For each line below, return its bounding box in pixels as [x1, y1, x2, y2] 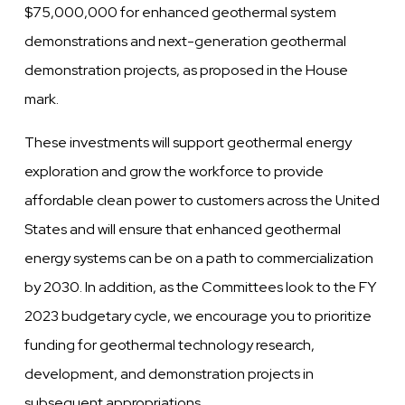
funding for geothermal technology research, [24, 335, 316, 355]
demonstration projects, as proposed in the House [24, 61, 349, 80]
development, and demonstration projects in [24, 364, 315, 384]
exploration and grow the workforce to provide [24, 162, 325, 182]
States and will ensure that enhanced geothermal [24, 220, 342, 240]
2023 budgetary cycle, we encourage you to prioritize [24, 306, 372, 326]
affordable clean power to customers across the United [24, 191, 381, 211]
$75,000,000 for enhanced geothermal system [24, 3, 337, 23]
